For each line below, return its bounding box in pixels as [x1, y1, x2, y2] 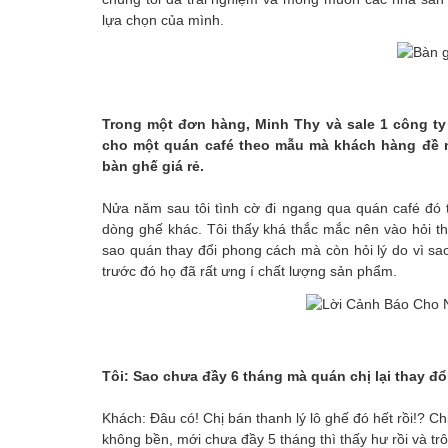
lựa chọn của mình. [102, 12, 224, 28]
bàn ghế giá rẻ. [102, 158, 204, 175]
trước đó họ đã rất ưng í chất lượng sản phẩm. [102, 263, 397, 280]
